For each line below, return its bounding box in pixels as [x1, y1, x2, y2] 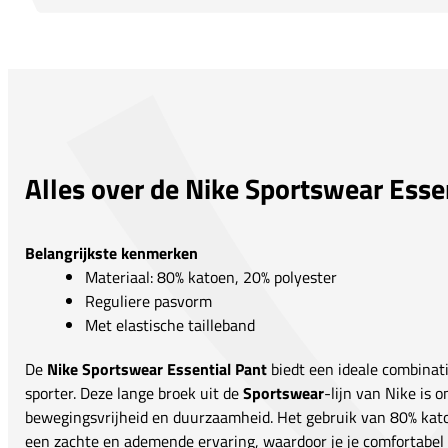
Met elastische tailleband [85, 312, 255, 337]
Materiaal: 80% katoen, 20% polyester [85, 264, 337, 289]
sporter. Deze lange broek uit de [25, 380, 243, 405]
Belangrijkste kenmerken [25, 240, 198, 265]
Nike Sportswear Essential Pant [47, 356, 267, 381]
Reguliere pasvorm [85, 288, 212, 313]
